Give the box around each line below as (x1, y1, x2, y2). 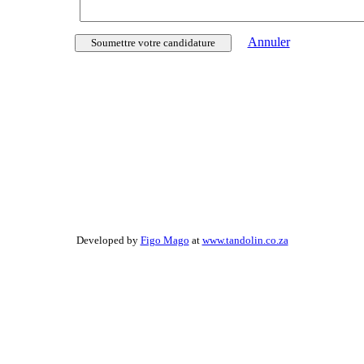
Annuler (247, 34, 290, 49)
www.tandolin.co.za (201, 234, 288, 247)
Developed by (76, 234, 141, 247)
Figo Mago (140, 234, 189, 247)
